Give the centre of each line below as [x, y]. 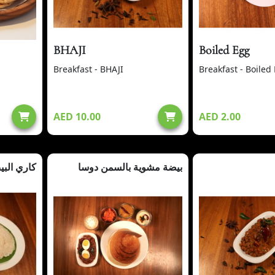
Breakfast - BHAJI [88, 69]
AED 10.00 [77, 116]
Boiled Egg [224, 50]
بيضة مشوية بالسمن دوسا [130, 167]
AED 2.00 [220, 116]
